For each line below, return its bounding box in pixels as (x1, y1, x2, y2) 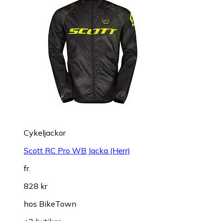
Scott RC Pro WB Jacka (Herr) (24, 145, 130, 155)
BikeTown (39, 198, 76, 209)
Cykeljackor (24, 127, 66, 138)
